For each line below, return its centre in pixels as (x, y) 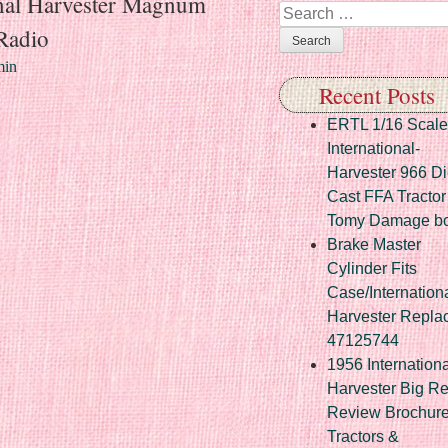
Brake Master (374, 244)
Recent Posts (376, 94)
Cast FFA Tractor (386, 196)
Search (304, 12)
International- (373, 148)
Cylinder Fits (372, 268)
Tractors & (363, 436)
